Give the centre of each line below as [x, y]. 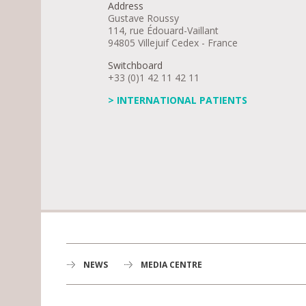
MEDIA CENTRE [171, 265]
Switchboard [135, 65]
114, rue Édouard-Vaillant [163, 30]
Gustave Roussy [143, 18]
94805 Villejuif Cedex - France [172, 43]
